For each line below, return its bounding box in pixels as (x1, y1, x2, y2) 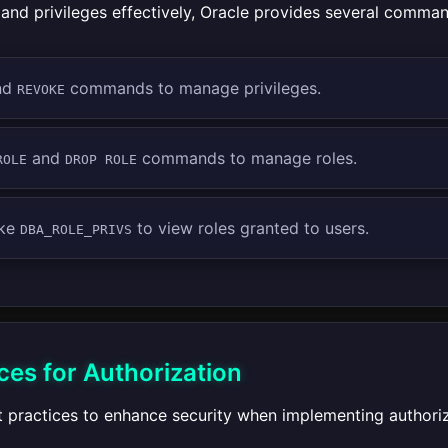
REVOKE (16, 82, 65, 98)
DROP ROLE (64, 152, 137, 168)
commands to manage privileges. (64, 78, 321, 99)
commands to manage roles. (136, 148, 357, 169)
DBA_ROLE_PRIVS (19, 222, 132, 238)
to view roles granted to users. (131, 218, 369, 239)
